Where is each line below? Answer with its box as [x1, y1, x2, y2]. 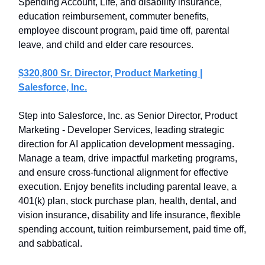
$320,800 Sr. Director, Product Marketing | [18, 68, 202, 78]
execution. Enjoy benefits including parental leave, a [18, 182, 237, 192]
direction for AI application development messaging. [18, 139, 234, 149]
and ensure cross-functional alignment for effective [18, 167, 228, 177]
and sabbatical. [18, 238, 82, 248]
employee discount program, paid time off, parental [18, 25, 230, 35]
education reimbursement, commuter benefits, [18, 11, 209, 21]
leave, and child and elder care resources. [18, 40, 193, 50]
